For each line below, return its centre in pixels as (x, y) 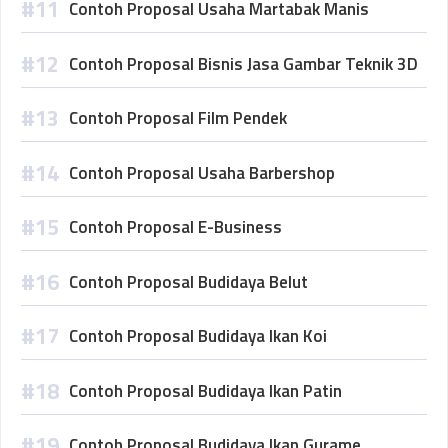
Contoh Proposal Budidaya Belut (188, 281)
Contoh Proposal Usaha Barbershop (202, 172)
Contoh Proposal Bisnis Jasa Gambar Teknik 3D (243, 63)
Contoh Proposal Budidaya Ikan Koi (198, 336)
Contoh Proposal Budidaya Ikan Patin (205, 390)
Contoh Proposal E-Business (175, 227)
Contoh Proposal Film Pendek (178, 118)
